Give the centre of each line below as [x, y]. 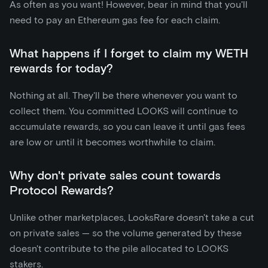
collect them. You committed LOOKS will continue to [124, 111]
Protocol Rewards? [62, 190]
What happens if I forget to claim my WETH [129, 53]
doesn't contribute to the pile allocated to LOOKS [119, 248]
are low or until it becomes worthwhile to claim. [112, 142]
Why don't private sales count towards [115, 175]
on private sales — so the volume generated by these [126, 233]
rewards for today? [61, 68]
